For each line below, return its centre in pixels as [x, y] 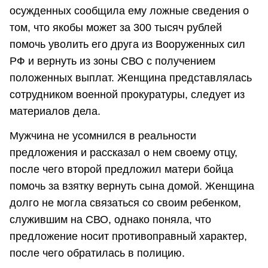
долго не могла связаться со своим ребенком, [125, 203]
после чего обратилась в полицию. [97, 253]
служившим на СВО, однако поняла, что [110, 220]
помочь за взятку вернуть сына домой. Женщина [132, 186]
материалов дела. [55, 111]
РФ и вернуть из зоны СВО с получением [112, 61]
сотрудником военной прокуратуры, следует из [127, 94]
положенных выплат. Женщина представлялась [131, 77]
